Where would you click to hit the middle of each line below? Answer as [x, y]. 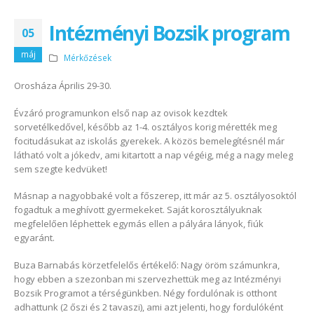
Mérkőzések [87, 58]
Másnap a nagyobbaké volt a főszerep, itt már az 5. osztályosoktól [155, 196]
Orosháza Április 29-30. [63, 86]
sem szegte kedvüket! [61, 169]
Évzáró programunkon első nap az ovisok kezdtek [121, 112]
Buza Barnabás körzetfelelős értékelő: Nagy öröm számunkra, [147, 265]
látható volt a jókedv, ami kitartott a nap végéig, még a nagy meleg [153, 155]
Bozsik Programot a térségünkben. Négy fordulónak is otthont [145, 293]
